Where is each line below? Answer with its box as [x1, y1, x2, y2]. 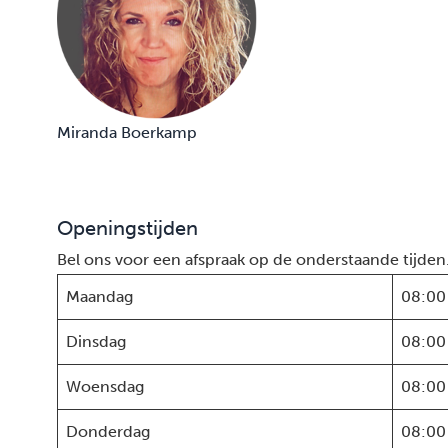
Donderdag [66, 422, 150, 441]
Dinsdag [66, 332, 126, 351]
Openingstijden [57, 216, 198, 240]
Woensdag [66, 377, 144, 396]
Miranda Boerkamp [57, 123, 197, 142]
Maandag [66, 287, 133, 306]
